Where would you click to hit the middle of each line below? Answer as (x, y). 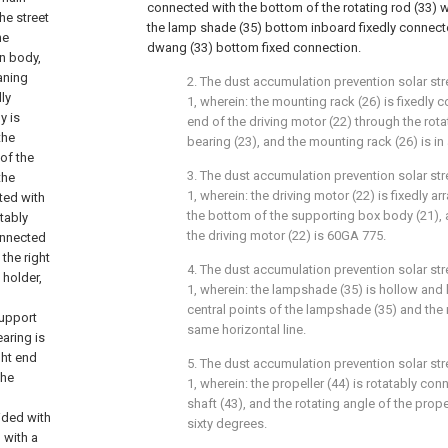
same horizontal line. (246, 329)
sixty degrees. (227, 423)
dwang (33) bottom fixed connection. (254, 47)
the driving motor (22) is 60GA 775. (286, 235)
